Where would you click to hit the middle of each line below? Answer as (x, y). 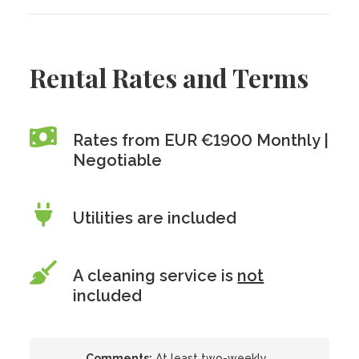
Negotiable (118, 160)
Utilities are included (155, 218)
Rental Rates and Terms (169, 77)
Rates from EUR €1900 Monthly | (201, 140)
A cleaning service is (155, 276)
